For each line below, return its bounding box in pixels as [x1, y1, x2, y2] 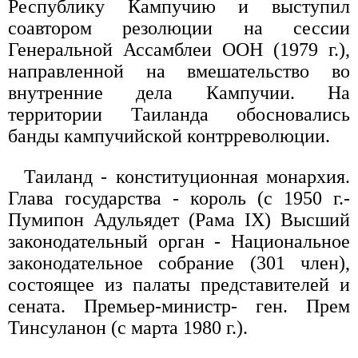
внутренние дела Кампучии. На [8, 82, 350, 103]
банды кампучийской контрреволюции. [8, 125, 330, 146]
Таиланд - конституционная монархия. [24, 165, 350, 187]
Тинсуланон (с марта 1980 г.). [8, 316, 248, 338]
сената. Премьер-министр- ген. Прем [8, 295, 350, 316]
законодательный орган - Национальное [8, 230, 350, 252]
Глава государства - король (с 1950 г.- [8, 187, 350, 209]
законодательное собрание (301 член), [8, 252, 350, 273]
